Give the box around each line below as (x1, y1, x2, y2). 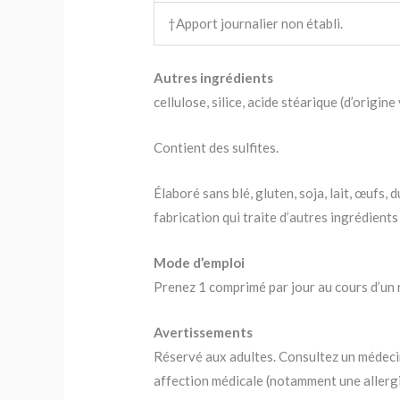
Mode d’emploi (154, 254, 246, 271)
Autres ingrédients (154, 69, 274, 86)
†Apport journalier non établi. (168, 15, 344, 31)
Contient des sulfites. (154, 138, 279, 155)
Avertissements (154, 323, 254, 340)
